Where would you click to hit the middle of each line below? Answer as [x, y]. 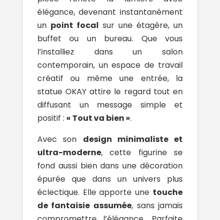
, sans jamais [157, 206]
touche [168, 192]
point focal [74, 26]
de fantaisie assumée [84, 206]
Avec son [60, 139]
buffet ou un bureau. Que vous [110, 39]
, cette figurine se [142, 153]
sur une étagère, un [141, 26]
